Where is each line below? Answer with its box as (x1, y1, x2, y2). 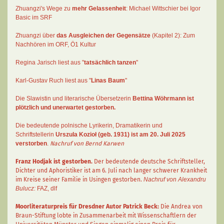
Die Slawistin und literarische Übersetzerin (15, 95, 132, 102)
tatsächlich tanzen (84, 59, 136, 66)
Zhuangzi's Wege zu (15, 5, 72, 12)
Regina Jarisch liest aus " (15, 59, 84, 66)
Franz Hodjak (15, 158, 52, 165)
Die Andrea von (160, 203, 202, 210)
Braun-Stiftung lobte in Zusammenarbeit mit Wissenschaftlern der (15, 212, 196, 219)
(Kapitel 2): (152, 32, 183, 39)
